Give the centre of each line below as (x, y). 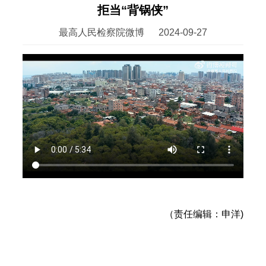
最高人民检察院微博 (101, 32)
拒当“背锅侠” (133, 10)
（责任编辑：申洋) (204, 214)
